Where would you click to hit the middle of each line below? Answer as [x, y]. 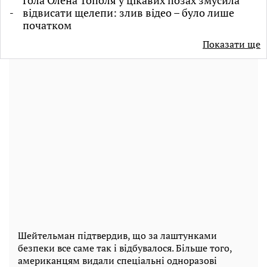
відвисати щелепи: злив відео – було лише [128, 13]
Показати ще [232, 44]
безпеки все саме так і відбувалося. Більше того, [125, 248]
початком [47, 25]
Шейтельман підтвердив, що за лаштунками [117, 236]
